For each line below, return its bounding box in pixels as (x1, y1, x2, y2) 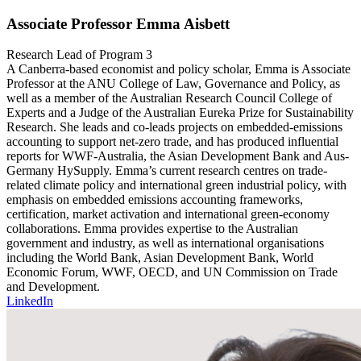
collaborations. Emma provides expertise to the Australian (6, 222, 298, 236)
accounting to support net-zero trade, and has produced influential (6, 135, 338, 149)
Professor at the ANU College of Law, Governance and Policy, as (6, 77, 340, 91)
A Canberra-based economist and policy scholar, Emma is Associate (6, 62, 351, 77)
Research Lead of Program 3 (6, 48, 152, 62)
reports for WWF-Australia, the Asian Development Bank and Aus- (6, 149, 349, 164)
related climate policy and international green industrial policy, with (6, 178, 346, 193)
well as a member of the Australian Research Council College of (6, 91, 332, 106)
